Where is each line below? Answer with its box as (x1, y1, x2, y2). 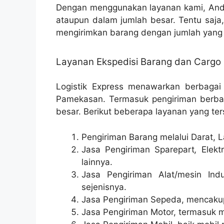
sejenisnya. (81, 181, 126, 192)
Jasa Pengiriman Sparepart (81, 144, 195, 154)
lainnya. (81, 156, 112, 167)
